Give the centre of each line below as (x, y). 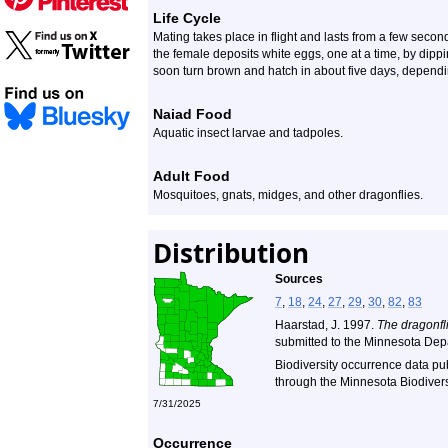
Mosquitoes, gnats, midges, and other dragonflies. (288, 195)
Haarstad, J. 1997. (326, 325)
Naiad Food (192, 114)
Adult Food (191, 176)
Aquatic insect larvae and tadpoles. (248, 133)
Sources (299, 279)
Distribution (231, 253)
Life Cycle (187, 18)
